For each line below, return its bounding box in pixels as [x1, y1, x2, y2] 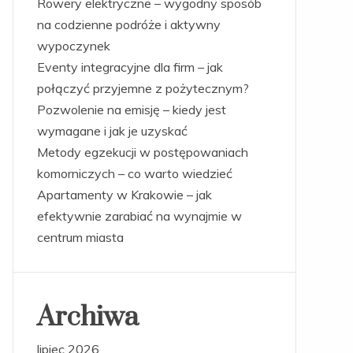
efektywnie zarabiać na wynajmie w [36, 208, 242, 224]
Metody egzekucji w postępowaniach [36, 144, 248, 160]
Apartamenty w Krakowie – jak [36, 187, 212, 203]
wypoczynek [36, 38, 110, 54]
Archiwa [36, 300, 139, 335]
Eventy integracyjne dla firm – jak [36, 59, 223, 75]
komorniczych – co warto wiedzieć [36, 165, 232, 181]
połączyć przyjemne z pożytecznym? [36, 80, 249, 96]
